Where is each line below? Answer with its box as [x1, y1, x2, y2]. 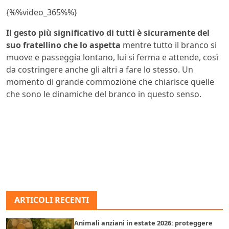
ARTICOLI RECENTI [14, 194, 89, 205]
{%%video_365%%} [6, 6, 77, 18]
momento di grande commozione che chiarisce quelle [6, 76, 214, 87]
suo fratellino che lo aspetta [6, 39, 123, 51]
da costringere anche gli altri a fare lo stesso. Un [6, 63, 193, 75]
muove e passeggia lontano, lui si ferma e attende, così [6, 51, 218, 63]
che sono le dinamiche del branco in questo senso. [6, 88, 201, 100]
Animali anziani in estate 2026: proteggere [74, 218, 213, 227]
